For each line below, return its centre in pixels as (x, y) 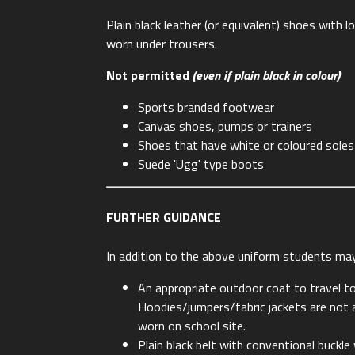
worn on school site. (192, 325)
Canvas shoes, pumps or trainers (225, 126)
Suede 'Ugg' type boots (201, 164)
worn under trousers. (162, 44)
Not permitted (150, 76)
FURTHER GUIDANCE (164, 218)
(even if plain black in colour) (267, 76)
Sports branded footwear (206, 107)
